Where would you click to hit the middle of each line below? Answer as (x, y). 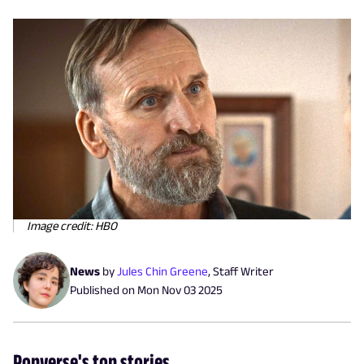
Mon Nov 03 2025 (180, 289)
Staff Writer (243, 271)
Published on (104, 289)
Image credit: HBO (72, 225)
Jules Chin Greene (162, 271)
